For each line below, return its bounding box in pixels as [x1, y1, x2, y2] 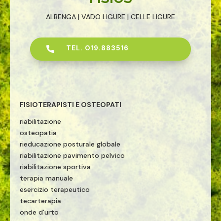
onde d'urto [20, 208, 59, 217]
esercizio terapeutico [20, 185, 90, 194]
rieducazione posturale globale [20, 140, 120, 148]
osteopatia [20, 128, 57, 137]
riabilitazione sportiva [20, 162, 91, 171]
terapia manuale [20, 174, 73, 183]
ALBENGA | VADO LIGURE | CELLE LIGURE [46, 12, 175, 21]
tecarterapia [20, 196, 61, 205]
